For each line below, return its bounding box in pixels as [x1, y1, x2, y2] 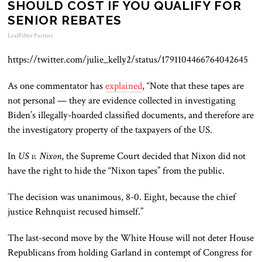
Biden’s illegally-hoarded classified [8, 109, 142, 122]
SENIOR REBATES [8, 13, 122, 28]
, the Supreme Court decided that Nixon [61, 150, 219, 163]
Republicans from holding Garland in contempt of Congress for [8, 246, 253, 260]
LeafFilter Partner [8, 32, 54, 40]
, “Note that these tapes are [142, 80, 244, 93]
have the [8, 164, 41, 178]
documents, [142, 109, 187, 122]
